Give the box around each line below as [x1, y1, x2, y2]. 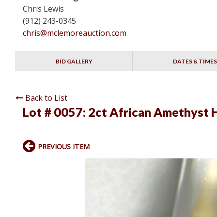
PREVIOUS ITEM [38, 142, 90, 152]
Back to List [25, 93, 67, 104]
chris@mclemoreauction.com [23, 28, 126, 39]
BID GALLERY [56, 58, 93, 65]
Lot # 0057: [23, 105, 88, 120]
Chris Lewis [23, 3, 64, 15]
